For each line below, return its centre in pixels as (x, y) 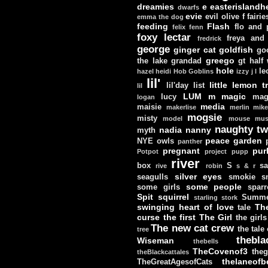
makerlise (181, 107)
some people (214, 186)
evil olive (222, 16)
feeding (153, 26)
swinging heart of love (185, 207)
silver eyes (198, 176)
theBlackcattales (163, 252)
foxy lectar (164, 37)
